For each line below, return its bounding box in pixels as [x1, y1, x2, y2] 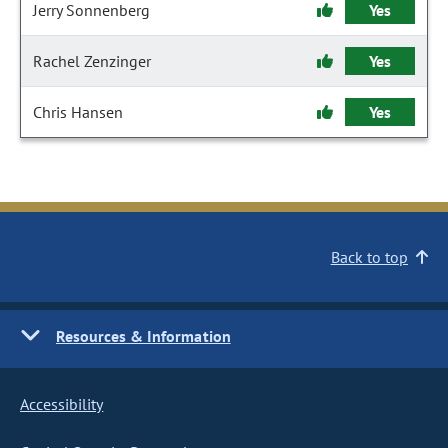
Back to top [330, 247, 408, 267]
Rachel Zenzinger [33, 51, 151, 71]
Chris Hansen [33, 102, 123, 122]
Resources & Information [56, 326, 231, 346]
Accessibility [20, 394, 104, 414]
